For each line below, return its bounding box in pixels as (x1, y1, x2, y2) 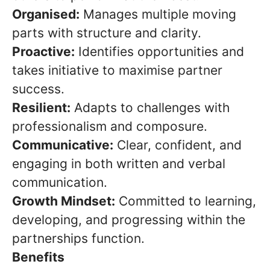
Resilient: (12, 100, 71, 115)
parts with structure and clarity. (12, 25, 201, 40)
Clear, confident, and (113, 137, 242, 152)
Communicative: (12, 137, 113, 152)
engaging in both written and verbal (12, 156, 225, 171)
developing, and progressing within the (12, 212, 245, 227)
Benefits (12, 250, 64, 265)
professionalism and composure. (12, 119, 207, 134)
